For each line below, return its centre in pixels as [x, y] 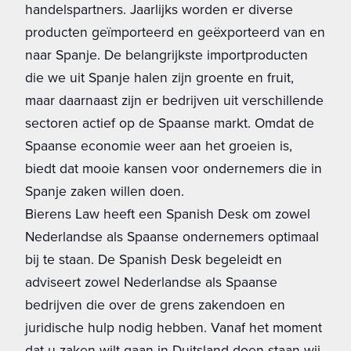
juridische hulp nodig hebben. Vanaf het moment [174, 327]
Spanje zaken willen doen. [105, 191]
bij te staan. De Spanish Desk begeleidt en [154, 259]
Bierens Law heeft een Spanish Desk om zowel [168, 213]
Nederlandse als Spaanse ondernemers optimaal [172, 236]
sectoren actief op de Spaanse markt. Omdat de [170, 123]
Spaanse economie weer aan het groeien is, [159, 145]
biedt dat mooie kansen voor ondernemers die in [174, 168]
